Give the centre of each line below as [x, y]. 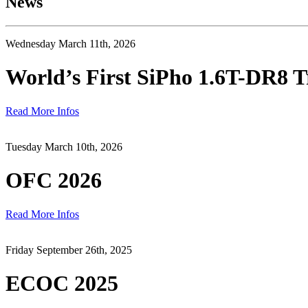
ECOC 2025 [62, 283]
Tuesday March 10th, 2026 [64, 146]
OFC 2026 [54, 180]
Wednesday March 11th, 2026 [70, 43]
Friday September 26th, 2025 [69, 250]
